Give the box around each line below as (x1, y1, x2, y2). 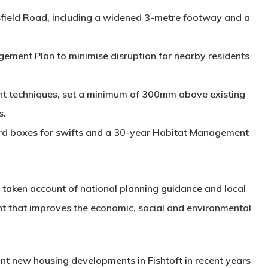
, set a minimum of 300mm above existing (57, 88, 245, 100)
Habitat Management (153, 126, 249, 138)
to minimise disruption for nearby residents (54, 50, 249, 62)
